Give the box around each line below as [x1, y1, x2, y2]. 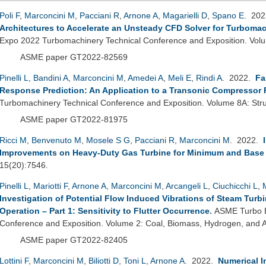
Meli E [168, 72, 191, 83]
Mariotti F [33, 180, 68, 191]
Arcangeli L [166, 180, 208, 191]
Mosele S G [86, 135, 130, 145]
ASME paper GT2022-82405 [20, 235, 128, 245]
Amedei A [128, 72, 163, 83]
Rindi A [196, 72, 222, 83]
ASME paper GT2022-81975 [20, 114, 128, 124]
